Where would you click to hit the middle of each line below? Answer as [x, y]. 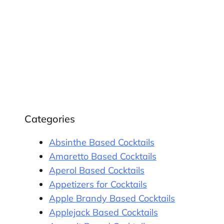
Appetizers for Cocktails [98, 184]
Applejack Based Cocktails [103, 212]
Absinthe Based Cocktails [101, 142]
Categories [49, 118]
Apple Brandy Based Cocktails [112, 198]
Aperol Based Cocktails [96, 170]
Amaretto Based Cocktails [102, 156]
